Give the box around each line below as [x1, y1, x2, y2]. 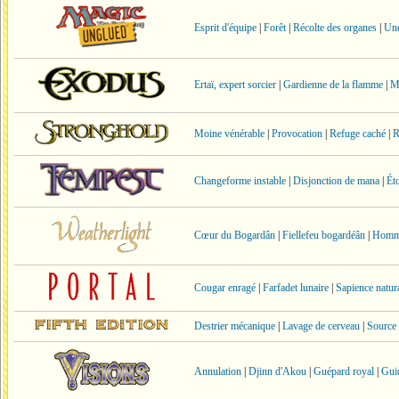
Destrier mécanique [194, 320, 275, 332]
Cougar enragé [194, 281, 256, 294]
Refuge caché [330, 127, 386, 140]
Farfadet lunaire [263, 281, 329, 294]
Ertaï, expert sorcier [194, 78, 276, 91]
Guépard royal [313, 365, 374, 378]
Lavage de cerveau [282, 320, 360, 332]
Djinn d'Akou [248, 365, 306, 378]
